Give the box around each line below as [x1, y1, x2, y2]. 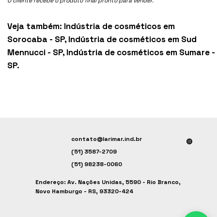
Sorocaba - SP [7, 33, 65, 45]
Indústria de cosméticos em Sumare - [66, 46, 216, 58]
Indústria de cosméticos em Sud [68, 33, 197, 45]
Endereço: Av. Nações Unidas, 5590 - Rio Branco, [35, 178, 181, 186]
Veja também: [7, 20, 62, 31]
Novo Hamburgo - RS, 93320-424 [35, 187, 133, 195]
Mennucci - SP [7, 46, 63, 58]
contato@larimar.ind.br [71, 135, 142, 143]
